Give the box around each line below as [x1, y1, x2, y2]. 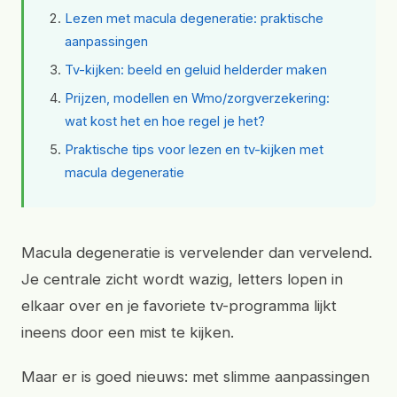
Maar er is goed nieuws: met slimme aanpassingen [21, 368, 370, 385]
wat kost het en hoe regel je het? [65, 113, 265, 129]
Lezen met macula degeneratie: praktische [65, 11, 323, 27]
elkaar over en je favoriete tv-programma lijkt [21, 297, 337, 315]
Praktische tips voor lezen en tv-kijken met [65, 142, 323, 158]
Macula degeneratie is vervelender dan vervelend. [21, 244, 372, 261]
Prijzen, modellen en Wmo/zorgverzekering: [65, 90, 330, 106]
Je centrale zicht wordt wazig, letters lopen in [21, 270, 343, 288]
